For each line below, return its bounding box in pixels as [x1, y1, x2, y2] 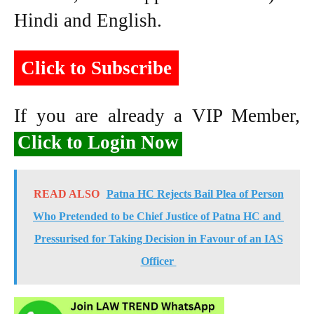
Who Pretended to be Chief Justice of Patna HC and [33, 210, 284, 222]
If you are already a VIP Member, [14, 104, 300, 126]
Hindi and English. [14, 9, 162, 31]
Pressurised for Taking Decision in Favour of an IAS [34, 232, 283, 245]
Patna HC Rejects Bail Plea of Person [106, 187, 284, 200]
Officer [140, 254, 177, 267]
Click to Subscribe [21, 57, 172, 78]
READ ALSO [33, 187, 100, 200]
